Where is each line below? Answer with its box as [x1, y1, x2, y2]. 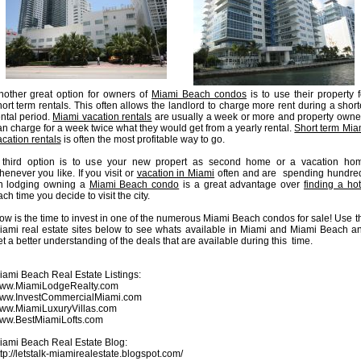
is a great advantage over [179, 179, 304, 190]
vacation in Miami [136, 168, 215, 179]
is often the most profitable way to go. [60, 134, 225, 145]
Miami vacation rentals [52, 111, 152, 122]
